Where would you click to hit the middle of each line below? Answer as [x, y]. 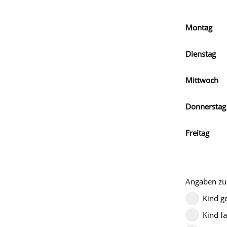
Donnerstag [206, 106]
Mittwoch [202, 80]
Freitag [197, 133]
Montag [199, 27]
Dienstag [201, 54]
